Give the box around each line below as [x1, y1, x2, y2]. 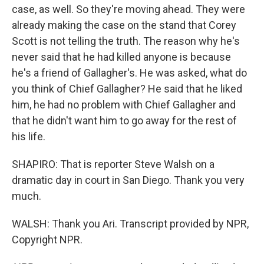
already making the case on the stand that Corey [12, 19, 236, 31]
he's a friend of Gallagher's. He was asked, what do [12, 67, 247, 79]
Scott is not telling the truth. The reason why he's [12, 35, 240, 47]
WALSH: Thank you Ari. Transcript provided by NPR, [12, 217, 249, 230]
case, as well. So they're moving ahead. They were [12, 3, 245, 15]
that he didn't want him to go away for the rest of [12, 114, 237, 127]
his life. [12, 130, 45, 143]
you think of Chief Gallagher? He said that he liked [12, 82, 242, 95]
